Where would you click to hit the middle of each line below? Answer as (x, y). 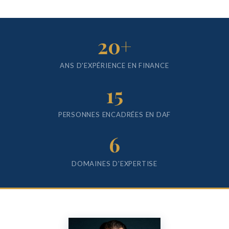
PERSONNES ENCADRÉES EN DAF (114, 115)
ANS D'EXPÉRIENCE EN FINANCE (114, 66)
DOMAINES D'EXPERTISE (114, 164)
